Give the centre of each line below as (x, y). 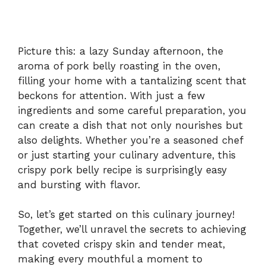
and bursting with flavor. (79, 184)
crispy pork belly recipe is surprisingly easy (122, 170)
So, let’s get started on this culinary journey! (126, 215)
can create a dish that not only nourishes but (130, 125)
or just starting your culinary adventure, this (127, 155)
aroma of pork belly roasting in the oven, (119, 66)
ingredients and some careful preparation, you (132, 110)
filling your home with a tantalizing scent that (132, 80)
